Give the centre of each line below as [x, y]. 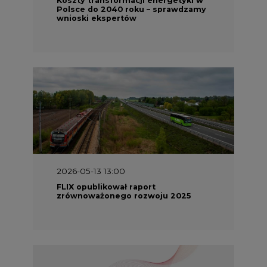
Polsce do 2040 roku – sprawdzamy [131, 9]
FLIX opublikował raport [106, 186]
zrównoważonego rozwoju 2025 [124, 195]
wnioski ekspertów [97, 18]
